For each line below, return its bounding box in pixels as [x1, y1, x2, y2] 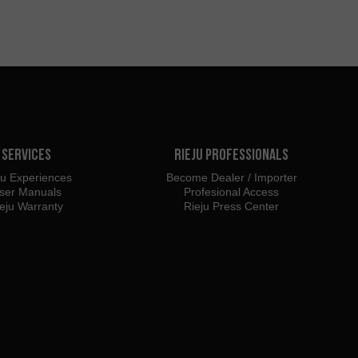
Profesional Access [184, 185, 280, 198]
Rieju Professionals [174, 145, 289, 163]
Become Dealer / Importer [165, 170, 297, 184]
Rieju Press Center [184, 199, 280, 213]
